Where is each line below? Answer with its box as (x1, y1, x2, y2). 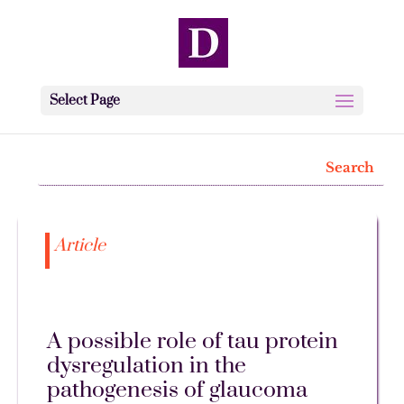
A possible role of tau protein (46, 327, 338, 356)
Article (53, 234, 106, 258)
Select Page (49, 92, 120, 109)
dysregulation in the (46, 352, 246, 381)
